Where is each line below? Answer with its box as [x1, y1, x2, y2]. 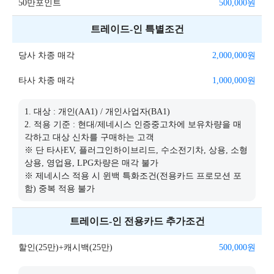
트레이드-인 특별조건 [90, 24, 184, 34]
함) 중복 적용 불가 [24, 184, 95, 193]
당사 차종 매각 [18, 51, 75, 60]
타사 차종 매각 [18, 76, 75, 85]
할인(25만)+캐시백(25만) [18, 243, 113, 252]
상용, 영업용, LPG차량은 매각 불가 [24, 158, 158, 168]
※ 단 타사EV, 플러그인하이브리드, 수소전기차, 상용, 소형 [24, 146, 248, 155]
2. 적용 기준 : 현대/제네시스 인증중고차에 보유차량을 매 [24, 120, 242, 129]
